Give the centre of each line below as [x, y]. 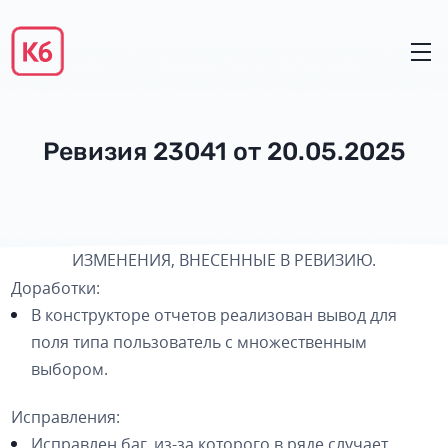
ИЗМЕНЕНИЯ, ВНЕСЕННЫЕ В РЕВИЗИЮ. [224, 260]
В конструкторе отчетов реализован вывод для [214, 315]
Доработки [54, 288]
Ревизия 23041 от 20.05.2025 [224, 151]
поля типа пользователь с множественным [199, 342]
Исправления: [66, 417]
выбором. [70, 369]
